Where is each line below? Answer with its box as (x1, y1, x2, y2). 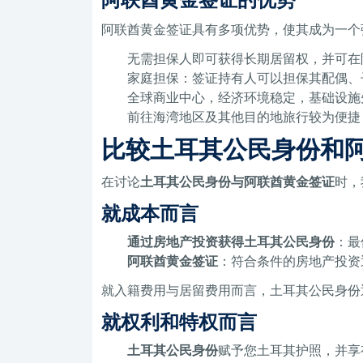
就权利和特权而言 (101, 308, 258, 335)
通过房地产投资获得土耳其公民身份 (127, 232, 335, 251)
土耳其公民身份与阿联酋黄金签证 (140, 172, 335, 191)
